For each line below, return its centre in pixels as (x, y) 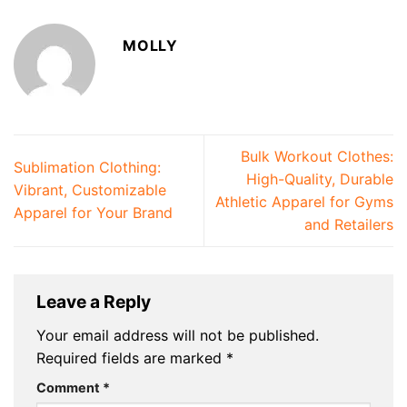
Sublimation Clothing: (87, 168)
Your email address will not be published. (178, 335)
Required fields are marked (131, 357)
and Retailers (349, 224)
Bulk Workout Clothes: (317, 156)
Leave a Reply (95, 302)
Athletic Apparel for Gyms (304, 201)
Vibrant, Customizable (90, 190)
